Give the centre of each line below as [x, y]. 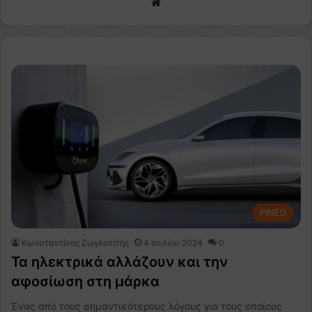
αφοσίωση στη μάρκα [85, 281]
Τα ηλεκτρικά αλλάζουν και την [119, 262]
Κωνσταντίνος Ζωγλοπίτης [75, 242]
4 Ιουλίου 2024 [173, 242]
